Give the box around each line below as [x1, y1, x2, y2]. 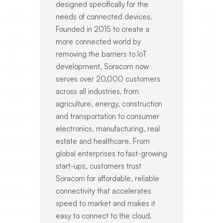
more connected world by [56, 37, 141, 46]
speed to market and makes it [56, 199, 155, 208]
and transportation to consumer [56, 111, 159, 121]
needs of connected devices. [56, 12, 152, 21]
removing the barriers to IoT [56, 49, 146, 59]
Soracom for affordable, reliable [56, 174, 159, 183]
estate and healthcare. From [56, 136, 150, 146]
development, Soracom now [56, 62, 149, 71]
